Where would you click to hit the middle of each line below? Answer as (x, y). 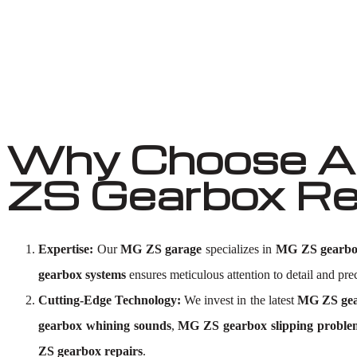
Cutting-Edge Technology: (110, 300)
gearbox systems (82, 275)
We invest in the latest (239, 300)
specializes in (239, 249)
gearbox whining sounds (105, 326)
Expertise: (66, 249)
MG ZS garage (161, 249)
